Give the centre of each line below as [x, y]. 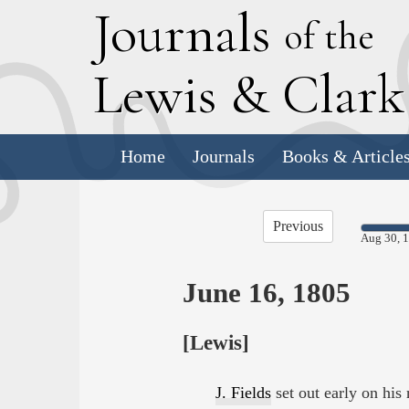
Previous [298, 225]
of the [329, 35]
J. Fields [243, 393]
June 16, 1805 [266, 292]
